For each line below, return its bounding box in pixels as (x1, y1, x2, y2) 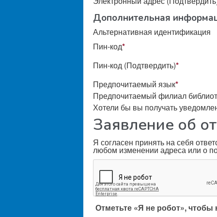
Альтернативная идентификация (93, 26, 211, 37)
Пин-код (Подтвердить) (93, 59, 176, 71)
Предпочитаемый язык (93, 78, 175, 90)
